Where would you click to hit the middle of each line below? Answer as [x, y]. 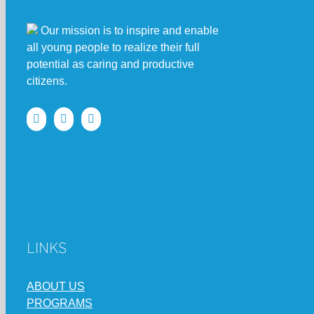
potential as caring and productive [110, 64]
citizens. [47, 81]
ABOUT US [56, 286]
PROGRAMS [60, 303]
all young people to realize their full [113, 47]
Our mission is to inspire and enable [128, 30]
